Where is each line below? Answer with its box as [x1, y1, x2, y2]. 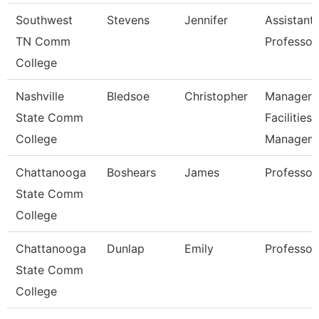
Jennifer [184, 13, 228, 27]
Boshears [107, 165, 156, 179]
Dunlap [107, 241, 145, 256]
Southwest [16, 13, 73, 27]
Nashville [16, 89, 64, 103]
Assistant [265, 13, 314, 27]
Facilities [265, 110, 312, 125]
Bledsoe [107, 89, 150, 103]
